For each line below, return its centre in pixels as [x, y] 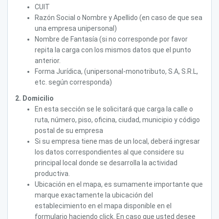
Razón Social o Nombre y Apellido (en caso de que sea [119, 18]
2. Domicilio [34, 98]
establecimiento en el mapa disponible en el [103, 206]
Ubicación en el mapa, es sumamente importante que [119, 184]
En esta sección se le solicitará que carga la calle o [114, 109]
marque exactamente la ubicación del [94, 195]
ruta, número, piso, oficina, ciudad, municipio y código [117, 120]
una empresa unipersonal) [76, 28]
